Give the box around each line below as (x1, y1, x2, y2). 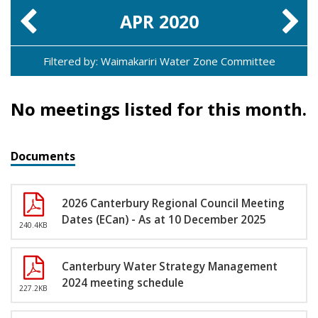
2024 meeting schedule (62, 275, 184, 290)
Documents (11, 148, 75, 164)
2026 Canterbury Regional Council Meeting (62, 195, 285, 211)
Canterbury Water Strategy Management (62, 258, 278, 274)
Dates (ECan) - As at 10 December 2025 (62, 212, 266, 227)
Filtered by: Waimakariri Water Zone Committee (43, 53, 275, 68)
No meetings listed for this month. (11, 97, 307, 121)
